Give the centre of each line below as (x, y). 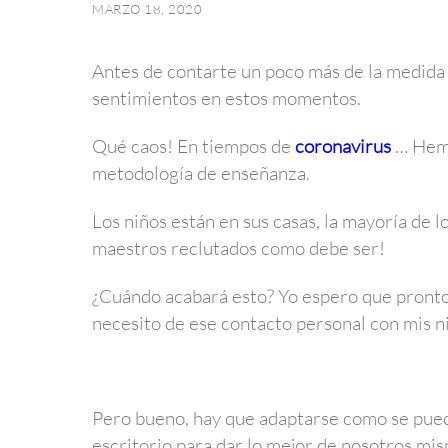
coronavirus (343, 146)
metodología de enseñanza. (201, 173)
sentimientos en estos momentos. (226, 98)
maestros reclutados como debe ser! (238, 247)
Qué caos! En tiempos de (193, 146)
